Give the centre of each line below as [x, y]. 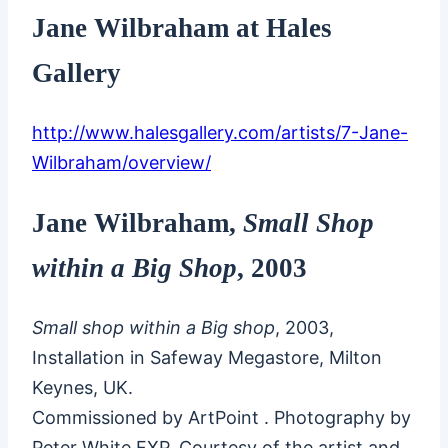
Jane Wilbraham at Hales [182, 28]
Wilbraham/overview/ [121, 163]
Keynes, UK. [82, 388]
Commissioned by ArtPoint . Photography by [221, 418]
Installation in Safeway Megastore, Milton [207, 358]
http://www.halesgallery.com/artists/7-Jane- [220, 133]
